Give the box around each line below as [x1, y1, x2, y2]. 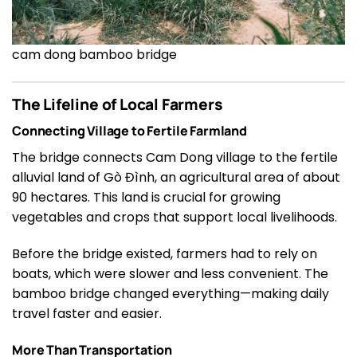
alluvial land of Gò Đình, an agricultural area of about [12, 168, 340, 187]
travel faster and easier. [12, 304, 162, 324]
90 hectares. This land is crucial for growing [12, 188, 280, 207]
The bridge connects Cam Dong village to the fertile [12, 148, 338, 167]
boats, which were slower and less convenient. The [12, 265, 328, 284]
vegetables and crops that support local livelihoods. [12, 208, 337, 227]
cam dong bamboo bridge [12, 45, 177, 64]
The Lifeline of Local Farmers [12, 93, 223, 115]
